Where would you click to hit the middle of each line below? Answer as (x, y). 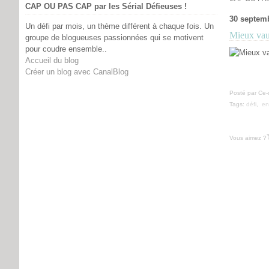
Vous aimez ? (248, 138)
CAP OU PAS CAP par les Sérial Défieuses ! (106, 6)
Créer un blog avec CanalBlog (77, 72)
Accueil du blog (52, 60)
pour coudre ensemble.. (66, 49)
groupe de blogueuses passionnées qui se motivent (114, 38)
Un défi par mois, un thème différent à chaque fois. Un (119, 26)
